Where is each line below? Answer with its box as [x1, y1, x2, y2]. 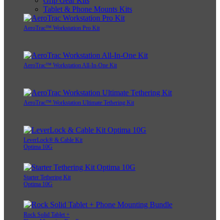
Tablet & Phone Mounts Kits [43, 5, 132, 14]
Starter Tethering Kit [24, 174, 71, 181]
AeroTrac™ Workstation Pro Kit [24, 25, 100, 32]
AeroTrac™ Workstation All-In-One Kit [24, 62, 117, 69]
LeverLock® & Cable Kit [24, 137, 82, 144]
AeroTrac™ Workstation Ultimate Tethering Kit [24, 99, 134, 107]
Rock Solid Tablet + [24, 211, 70, 219]
